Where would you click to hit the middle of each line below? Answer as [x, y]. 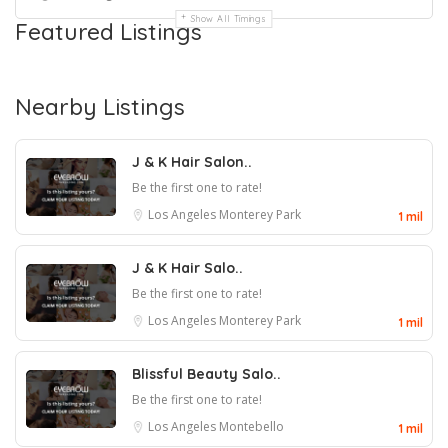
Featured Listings [108, 31]
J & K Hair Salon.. [192, 162]
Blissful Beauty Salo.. [206, 374]
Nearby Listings [100, 106]
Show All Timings [229, 18]
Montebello [251, 426]
